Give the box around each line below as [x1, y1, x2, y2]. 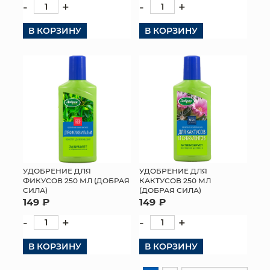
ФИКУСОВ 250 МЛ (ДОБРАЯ [23, 175, 130, 185]
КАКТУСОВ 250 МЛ [139, 175, 211, 185]
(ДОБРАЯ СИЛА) [139, 184, 201, 195]
